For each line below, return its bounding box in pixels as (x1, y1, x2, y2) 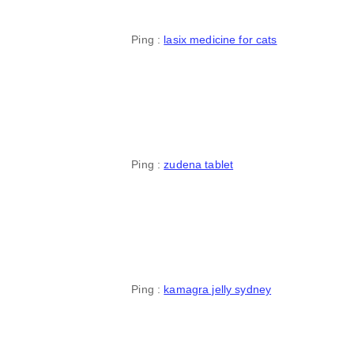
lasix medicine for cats (164, 32, 277, 46)
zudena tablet (164, 157, 234, 171)
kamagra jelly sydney (164, 283, 272, 296)
